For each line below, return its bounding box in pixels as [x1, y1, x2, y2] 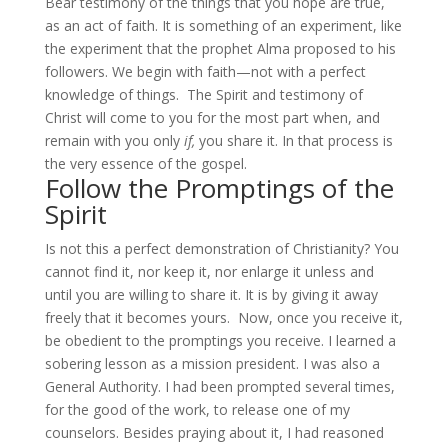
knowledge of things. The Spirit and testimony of [44, 85, 363, 104]
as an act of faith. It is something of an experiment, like [44, 16, 402, 35]
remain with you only [44, 131, 184, 150]
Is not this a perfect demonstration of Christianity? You [44, 239, 399, 258]
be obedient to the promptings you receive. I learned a [44, 331, 396, 350]
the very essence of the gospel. [44, 154, 247, 173]
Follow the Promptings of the [44, 170, 394, 206]
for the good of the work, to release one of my [44, 400, 350, 419]
